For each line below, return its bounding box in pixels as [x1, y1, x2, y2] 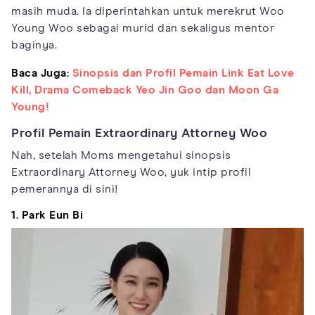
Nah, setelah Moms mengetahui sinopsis [11, 149, 231, 161]
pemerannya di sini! [11, 183, 118, 195]
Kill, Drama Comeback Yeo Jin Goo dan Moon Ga [11, 84, 278, 96]
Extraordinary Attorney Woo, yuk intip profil [11, 166, 250, 178]
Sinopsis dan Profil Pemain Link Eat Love [72, 67, 295, 79]
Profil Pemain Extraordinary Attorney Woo [11, 127, 267, 140]
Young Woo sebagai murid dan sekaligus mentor [11, 22, 274, 34]
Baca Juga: [11, 67, 69, 79]
